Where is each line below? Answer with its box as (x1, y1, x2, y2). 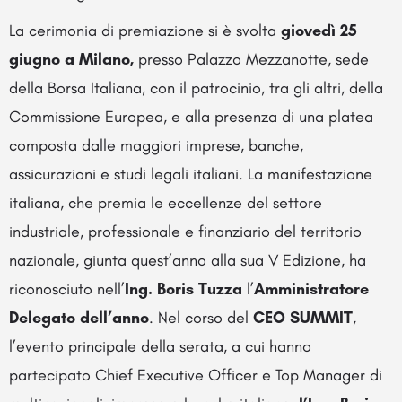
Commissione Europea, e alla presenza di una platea (9, 107, 373, 127)
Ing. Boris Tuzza (125, 279, 242, 299)
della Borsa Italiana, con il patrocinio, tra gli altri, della (9, 78, 383, 98)
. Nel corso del (149, 308, 253, 328)
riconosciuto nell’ (9, 279, 125, 299)
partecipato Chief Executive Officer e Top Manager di (9, 365, 382, 385)
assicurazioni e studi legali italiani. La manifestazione (9, 164, 372, 184)
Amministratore (254, 279, 369, 299)
